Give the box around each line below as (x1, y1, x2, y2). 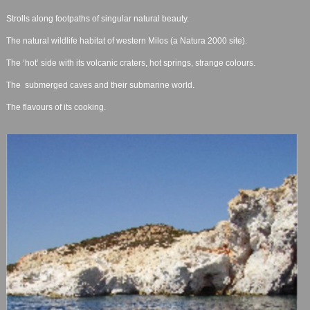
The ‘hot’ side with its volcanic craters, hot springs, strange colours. (6, 57, 255, 68)
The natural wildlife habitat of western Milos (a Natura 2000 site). (6, 35, 247, 46)
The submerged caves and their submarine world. (6, 80, 194, 90)
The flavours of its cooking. (6, 102, 106, 112)
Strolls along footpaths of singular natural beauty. (6, 13, 189, 24)
